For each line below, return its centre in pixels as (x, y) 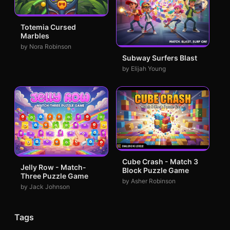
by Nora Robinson (46, 47)
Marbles (35, 36)
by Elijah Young (144, 69)
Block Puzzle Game (155, 170)
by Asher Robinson (149, 181)
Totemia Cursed (48, 27)
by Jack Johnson (45, 186)
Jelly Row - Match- (53, 167)
